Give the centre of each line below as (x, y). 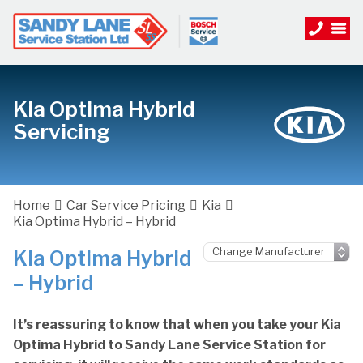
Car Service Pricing (126, 205)
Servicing (62, 132)
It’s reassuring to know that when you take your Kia (177, 325)
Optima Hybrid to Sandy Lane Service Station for (169, 345)
